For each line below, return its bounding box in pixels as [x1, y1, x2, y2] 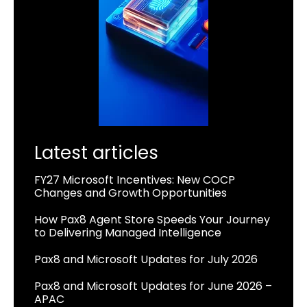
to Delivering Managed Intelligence [34, 225, 221, 241]
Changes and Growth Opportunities [34, 185, 227, 201]
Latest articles [34, 140, 158, 166]
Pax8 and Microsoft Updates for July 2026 [34, 251, 258, 268]
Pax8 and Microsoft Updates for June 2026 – [34, 278, 272, 295]
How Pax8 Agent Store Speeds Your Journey [34, 212, 270, 228]
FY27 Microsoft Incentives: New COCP [34, 172, 235, 188]
